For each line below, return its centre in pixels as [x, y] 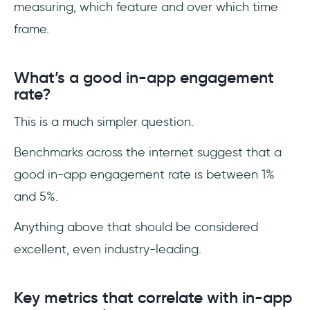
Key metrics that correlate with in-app [153, 297]
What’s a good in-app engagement [144, 77]
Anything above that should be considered [136, 227]
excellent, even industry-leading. [109, 249]
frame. [33, 29]
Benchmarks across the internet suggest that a [148, 152]
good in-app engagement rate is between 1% [144, 174]
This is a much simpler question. [104, 121]
